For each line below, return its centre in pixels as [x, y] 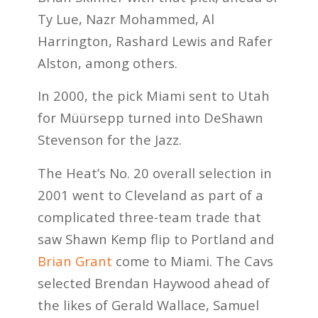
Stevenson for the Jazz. [109, 140]
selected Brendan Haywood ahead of [153, 283]
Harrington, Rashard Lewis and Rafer [155, 40]
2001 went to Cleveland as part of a [150, 194]
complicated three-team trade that [149, 216]
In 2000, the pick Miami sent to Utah [153, 96]
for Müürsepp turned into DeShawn [150, 118]
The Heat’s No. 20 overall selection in [154, 172]
